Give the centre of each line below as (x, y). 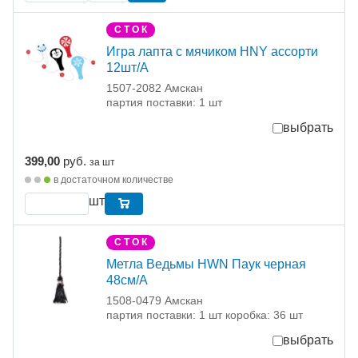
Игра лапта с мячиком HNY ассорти (212, 52)
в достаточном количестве (113, 180)
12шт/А (127, 68)
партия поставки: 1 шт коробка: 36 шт (205, 315)
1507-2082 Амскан (155, 88)
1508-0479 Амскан (155, 301)
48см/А (127, 280)
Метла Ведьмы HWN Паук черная (206, 265)
